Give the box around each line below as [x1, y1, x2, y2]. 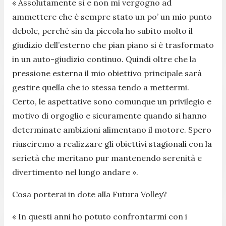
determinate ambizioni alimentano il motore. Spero [12, 124, 211, 135]
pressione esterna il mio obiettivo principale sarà [12, 68, 202, 78]
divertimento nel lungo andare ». [12, 166, 138, 177]
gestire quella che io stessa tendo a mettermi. [12, 82, 189, 92]
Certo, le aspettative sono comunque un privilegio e [12, 96, 211, 106]
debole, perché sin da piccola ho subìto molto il [12, 25, 193, 36]
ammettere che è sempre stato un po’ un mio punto [12, 11, 212, 22]
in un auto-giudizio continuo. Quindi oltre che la [12, 53, 196, 64]
